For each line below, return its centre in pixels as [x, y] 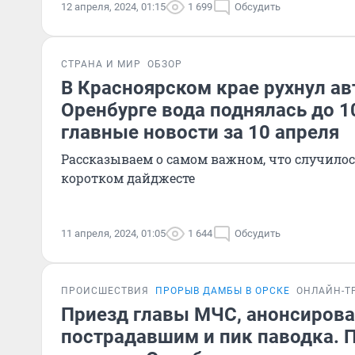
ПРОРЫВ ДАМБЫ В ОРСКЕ [223, 291]
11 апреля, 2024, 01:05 [113, 233]
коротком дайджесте [128, 178]
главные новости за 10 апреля [200, 132]
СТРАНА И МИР [101, 64]
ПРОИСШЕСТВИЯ [105, 291]
